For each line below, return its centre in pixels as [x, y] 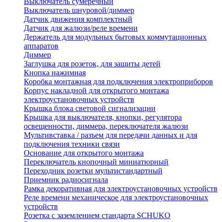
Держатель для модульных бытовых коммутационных [115, 37]
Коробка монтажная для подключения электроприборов [118, 82]
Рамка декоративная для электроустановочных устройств [121, 189]
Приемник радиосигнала [66, 180]
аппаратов [41, 46]
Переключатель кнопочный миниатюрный [96, 162]
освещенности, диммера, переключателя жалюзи [106, 126]
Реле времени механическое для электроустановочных [116, 198]
